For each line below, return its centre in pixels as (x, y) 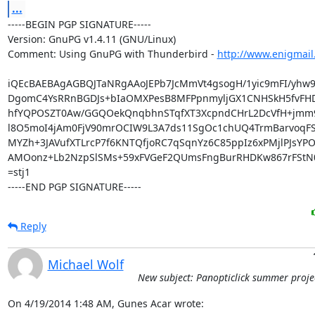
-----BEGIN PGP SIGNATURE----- (79, 24)
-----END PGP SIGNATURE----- (74, 187)
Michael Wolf (85, 264)
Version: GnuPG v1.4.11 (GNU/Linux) (91, 39)
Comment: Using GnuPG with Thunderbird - (112, 54)
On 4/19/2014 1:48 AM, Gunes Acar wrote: (105, 303)
